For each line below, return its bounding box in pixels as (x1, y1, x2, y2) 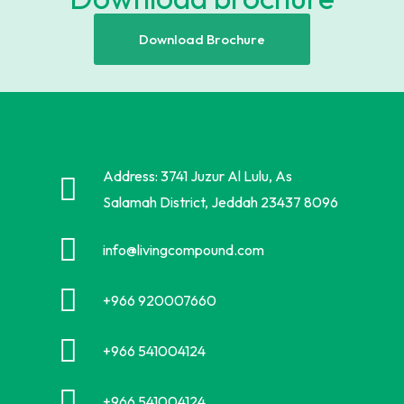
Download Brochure (139, 31, 265, 48)
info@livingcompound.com (102, 241, 264, 259)
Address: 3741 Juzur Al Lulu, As (102, 167, 292, 185)
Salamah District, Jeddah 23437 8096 (102, 193, 338, 211)
